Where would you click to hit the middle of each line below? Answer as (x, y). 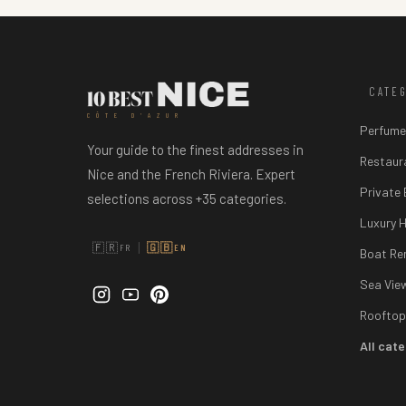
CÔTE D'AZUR (135, 115)
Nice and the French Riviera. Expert (191, 174)
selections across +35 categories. (187, 198)
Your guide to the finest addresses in (195, 150)
